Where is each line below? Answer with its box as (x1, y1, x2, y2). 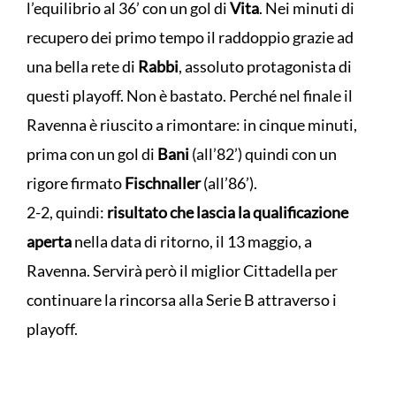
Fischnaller (125, 173, 201, 194)
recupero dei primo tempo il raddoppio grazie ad (27, 27, 354, 48)
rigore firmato (27, 173, 125, 194)
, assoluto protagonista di (179, 57, 352, 77)
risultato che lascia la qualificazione (107, 202, 348, 223)
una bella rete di (27, 57, 138, 77)
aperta (27, 232, 72, 252)
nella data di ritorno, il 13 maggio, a (72, 232, 312, 252)
